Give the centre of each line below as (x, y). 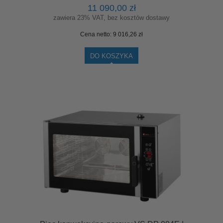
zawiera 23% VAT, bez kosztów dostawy (111, 17)
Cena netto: (97, 34)
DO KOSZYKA (111, 56)
